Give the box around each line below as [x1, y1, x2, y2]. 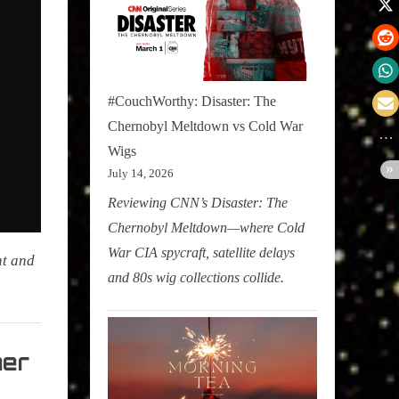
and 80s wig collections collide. [108, 269, 284, 285]
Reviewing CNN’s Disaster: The [108, 194, 288, 210]
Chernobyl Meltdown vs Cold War [108, 118, 303, 134]
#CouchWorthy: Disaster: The [108, 93, 276, 109]
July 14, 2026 [108, 166, 174, 180]
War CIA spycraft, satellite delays [108, 244, 295, 260]
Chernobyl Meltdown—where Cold [108, 219, 305, 235]
